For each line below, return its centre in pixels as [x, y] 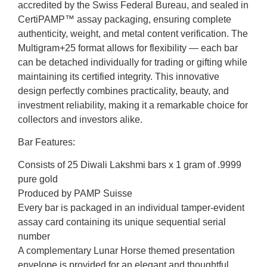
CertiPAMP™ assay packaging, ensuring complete [125, 19]
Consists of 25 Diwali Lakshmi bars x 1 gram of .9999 [130, 165]
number [34, 237]
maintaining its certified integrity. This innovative [119, 76]
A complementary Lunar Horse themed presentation [126, 251]
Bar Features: [46, 142]
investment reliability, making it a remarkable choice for [133, 105]
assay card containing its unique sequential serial [122, 222]
